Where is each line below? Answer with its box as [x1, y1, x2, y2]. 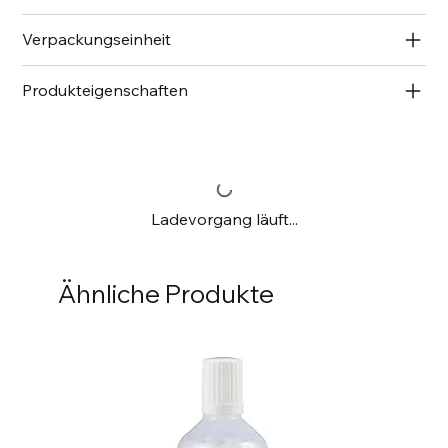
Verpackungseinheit [22, 28, 172, 49]
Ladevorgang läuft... [150, 208, 298, 229]
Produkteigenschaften [22, 79, 189, 100]
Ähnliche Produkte [57, 277, 274, 309]
